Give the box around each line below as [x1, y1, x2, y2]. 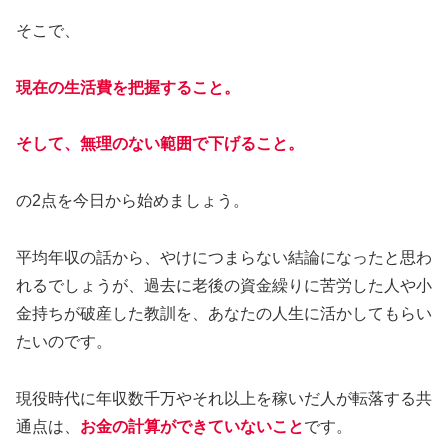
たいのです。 [16, 333, 112, 351]
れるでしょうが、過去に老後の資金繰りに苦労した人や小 [16, 277, 432, 295]
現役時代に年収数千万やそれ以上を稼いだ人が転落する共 [16, 389, 432, 407]
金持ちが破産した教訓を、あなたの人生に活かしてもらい [16, 305, 432, 323]
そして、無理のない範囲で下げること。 [16, 135, 304, 153]
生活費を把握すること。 [64, 78, 240, 96]
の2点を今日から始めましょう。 [16, 192, 249, 210]
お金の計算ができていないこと [80, 417, 304, 435]
